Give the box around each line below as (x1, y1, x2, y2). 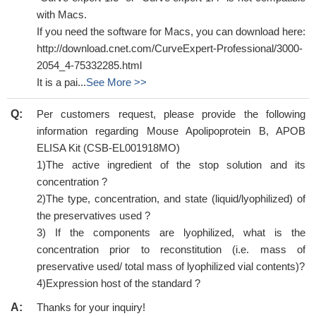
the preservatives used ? (37, 209, 150, 221)
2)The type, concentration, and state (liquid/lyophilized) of (37, 193, 305, 205)
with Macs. (37, 8, 87, 20)
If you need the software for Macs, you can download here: (37, 25, 305, 37)
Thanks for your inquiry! (37, 301, 145, 313)
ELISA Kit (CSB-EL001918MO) (37, 142, 180, 154)
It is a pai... (37, 76, 86, 88)
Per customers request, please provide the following (37, 108, 305, 120)
